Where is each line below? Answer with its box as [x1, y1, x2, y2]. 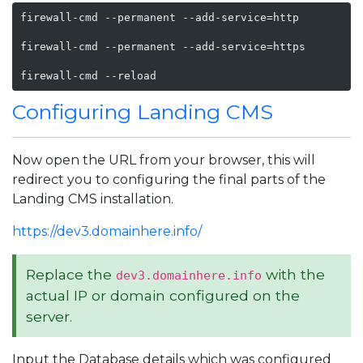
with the [262, 266, 325, 283]
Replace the [26, 266, 116, 283]
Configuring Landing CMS [12, 100, 273, 124]
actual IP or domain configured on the [26, 287, 300, 304]
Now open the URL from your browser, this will [12, 152, 315, 168]
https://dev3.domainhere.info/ [12, 224, 202, 239]
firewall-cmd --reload [19, 69, 156, 82]
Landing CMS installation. [12, 191, 173, 207]
